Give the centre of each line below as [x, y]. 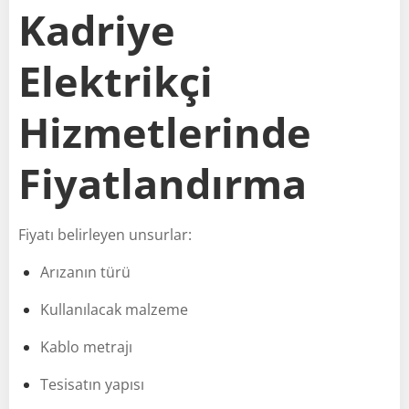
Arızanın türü [85, 272]
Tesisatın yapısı [92, 384]
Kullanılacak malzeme [114, 309]
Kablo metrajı [86, 346]
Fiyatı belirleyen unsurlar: [105, 234]
